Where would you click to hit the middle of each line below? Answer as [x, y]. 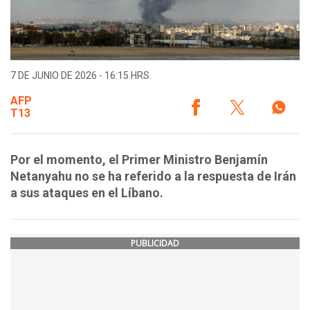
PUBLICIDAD [155, 244]
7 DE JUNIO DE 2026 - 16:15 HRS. [81, 76]
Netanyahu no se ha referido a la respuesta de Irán [153, 176]
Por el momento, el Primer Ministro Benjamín [139, 160]
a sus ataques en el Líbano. [87, 193]
